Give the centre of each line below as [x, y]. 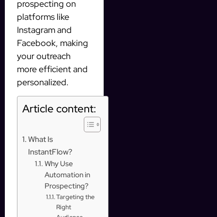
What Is [41, 139]
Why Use [59, 163]
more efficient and [52, 69]
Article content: [59, 108]
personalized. [43, 82]
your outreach [44, 56]
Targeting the [76, 197]
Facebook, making [53, 43]
